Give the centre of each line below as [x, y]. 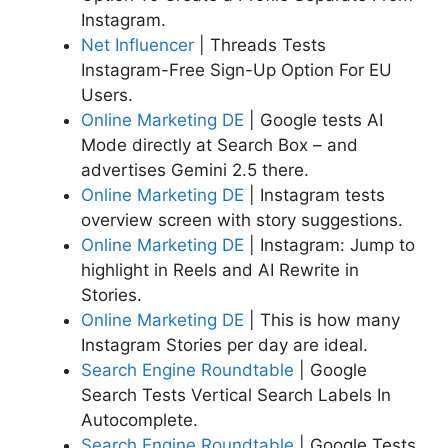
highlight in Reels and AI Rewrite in [220, 269]
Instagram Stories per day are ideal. [224, 344]
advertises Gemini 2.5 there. [195, 169]
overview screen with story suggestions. [242, 219]
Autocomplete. [139, 419]
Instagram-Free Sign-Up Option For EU [236, 69]
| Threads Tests [260, 44]
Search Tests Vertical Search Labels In [236, 394]
